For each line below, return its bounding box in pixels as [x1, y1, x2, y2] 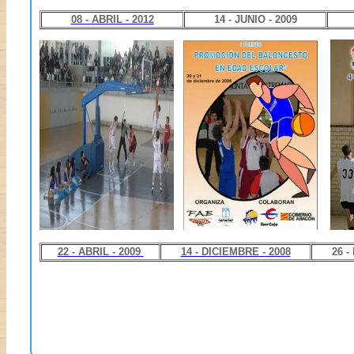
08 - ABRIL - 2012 [70, 13, 154, 26]
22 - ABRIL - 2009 [57, 246, 144, 258]
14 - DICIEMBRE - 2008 [180, 246, 291, 258]
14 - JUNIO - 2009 [213, 13, 297, 26]
